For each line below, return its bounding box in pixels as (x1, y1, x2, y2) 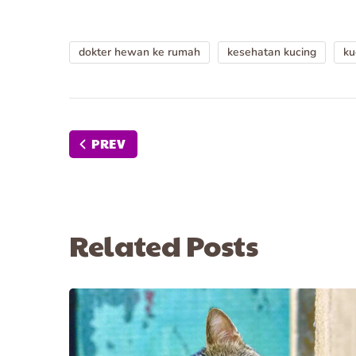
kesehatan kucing (227, 44, 316, 60)
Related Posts (69, 225, 258, 265)
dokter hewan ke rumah (79, 44, 200, 60)
